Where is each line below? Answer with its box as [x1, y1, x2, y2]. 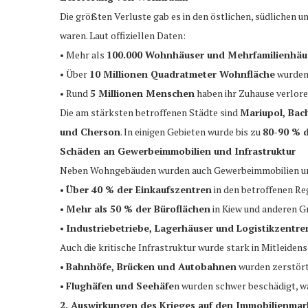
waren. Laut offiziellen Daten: [60, 28, 186, 42]
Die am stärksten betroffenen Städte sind [60, 105, 240, 119]
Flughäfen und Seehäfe [66, 278, 174, 292]
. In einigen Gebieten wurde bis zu [120, 124, 263, 138]
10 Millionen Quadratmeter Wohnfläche [89, 67, 275, 80]
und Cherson [60, 124, 120, 138]
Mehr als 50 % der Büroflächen [66, 201, 210, 215]
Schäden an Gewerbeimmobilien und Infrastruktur [60, 144, 296, 157]
